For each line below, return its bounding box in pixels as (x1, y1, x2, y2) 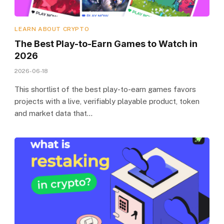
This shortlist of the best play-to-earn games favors (14, 84, 196, 93)
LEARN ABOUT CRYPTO (14, 25, 89, 32)
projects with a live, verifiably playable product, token (14, 96, 200, 105)
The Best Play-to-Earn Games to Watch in (14, 38, 198, 49)
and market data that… (14, 108, 93, 117)
